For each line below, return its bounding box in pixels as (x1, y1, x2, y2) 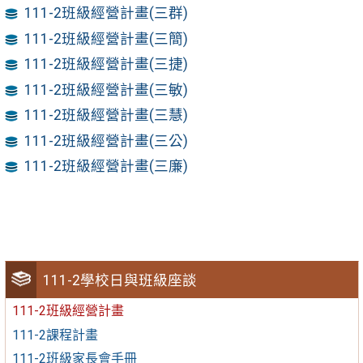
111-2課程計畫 (11, 327, 98, 343)
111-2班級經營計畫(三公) (24, 132, 189, 149)
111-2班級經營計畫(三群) (24, 5, 189, 22)
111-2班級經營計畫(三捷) (24, 56, 189, 73)
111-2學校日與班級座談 (43, 271, 198, 288)
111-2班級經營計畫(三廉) (24, 158, 189, 175)
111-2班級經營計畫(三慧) (24, 107, 189, 124)
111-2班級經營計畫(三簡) (24, 30, 189, 47)
